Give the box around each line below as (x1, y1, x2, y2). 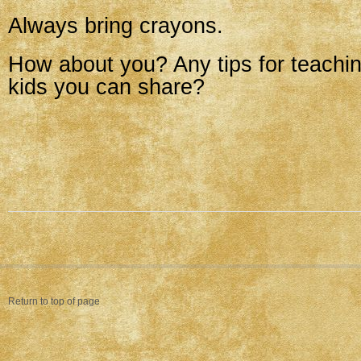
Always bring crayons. (8, 14, 223, 38)
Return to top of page (8, 296, 100, 307)
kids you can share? (8, 75, 205, 99)
